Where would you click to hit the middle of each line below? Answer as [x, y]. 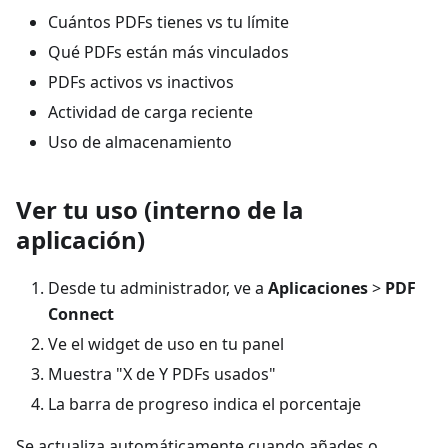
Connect [81, 314]
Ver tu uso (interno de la [160, 209]
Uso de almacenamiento [140, 142]
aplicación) [80, 239]
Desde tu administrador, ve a [158, 288]
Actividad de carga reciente [150, 112]
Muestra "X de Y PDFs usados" [162, 374]
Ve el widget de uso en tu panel [166, 344]
